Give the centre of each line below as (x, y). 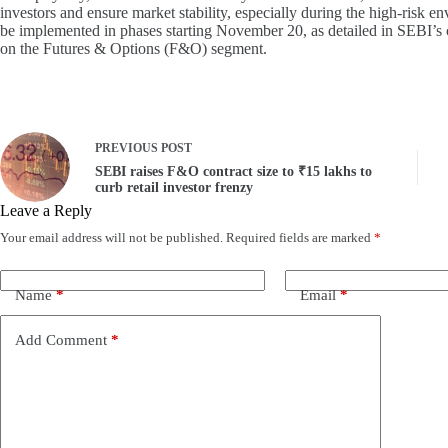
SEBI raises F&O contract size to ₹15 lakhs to (233, 171)
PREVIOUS (128, 148)
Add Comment (61, 339)
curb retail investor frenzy (174, 187)
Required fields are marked (300, 237)
